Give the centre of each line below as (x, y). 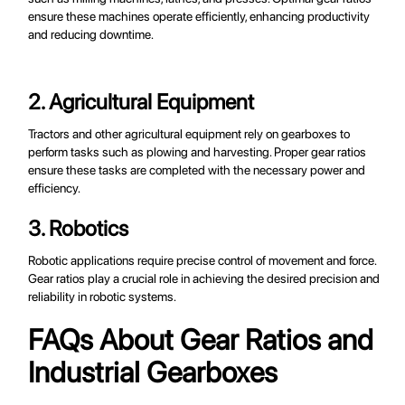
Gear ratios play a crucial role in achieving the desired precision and (204, 279)
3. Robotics (79, 229)
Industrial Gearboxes (153, 373)
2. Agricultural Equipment (141, 102)
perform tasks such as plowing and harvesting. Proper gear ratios (198, 152)
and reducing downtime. (91, 35)
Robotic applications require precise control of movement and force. (202, 261)
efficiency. (55, 188)
